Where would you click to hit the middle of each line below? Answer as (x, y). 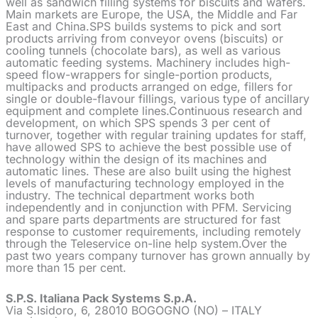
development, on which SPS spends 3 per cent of (138, 123)
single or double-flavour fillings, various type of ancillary (158, 99)
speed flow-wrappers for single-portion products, (139, 75)
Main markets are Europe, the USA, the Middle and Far (152, 15)
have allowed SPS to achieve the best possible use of (149, 147)
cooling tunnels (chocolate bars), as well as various (143, 51)
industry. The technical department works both (130, 196)
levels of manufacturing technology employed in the (145, 183)
